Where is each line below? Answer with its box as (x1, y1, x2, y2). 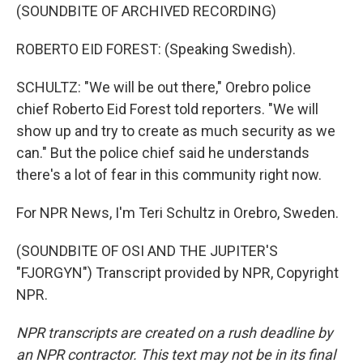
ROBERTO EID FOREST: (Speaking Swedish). (16, 41, 296, 58)
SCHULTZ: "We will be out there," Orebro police (16, 79, 311, 96)
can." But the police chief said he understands (16, 144, 310, 161)
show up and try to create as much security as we (16, 122, 335, 139)
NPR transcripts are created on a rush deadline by (16, 324, 333, 341)
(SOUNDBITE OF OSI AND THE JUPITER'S (16, 242, 278, 259)
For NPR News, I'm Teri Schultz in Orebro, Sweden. (16, 204, 339, 221)
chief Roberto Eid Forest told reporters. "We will (16, 100, 318, 117)
